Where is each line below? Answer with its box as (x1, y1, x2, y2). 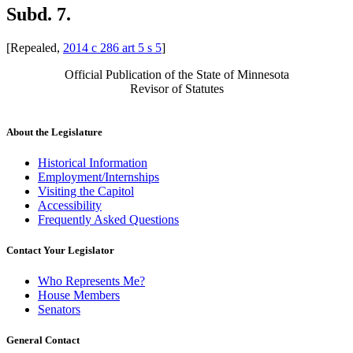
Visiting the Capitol (38, 184, 134, 198)
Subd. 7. (6, 3, 71, 24)
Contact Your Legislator (6, 244, 114, 257)
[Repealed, (6, 40, 63, 54)
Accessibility (38, 198, 102, 212)
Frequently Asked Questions (38, 212, 179, 226)
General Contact (6, 334, 80, 347)
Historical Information (38, 155, 147, 169)
